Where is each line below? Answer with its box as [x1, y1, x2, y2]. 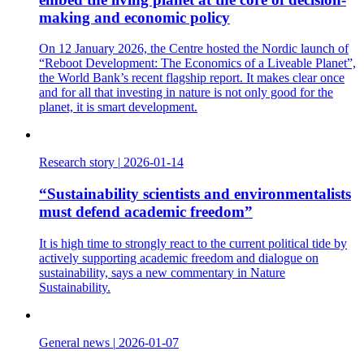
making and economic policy [39, 8, 230, 26]
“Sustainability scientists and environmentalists [39, 185, 351, 203]
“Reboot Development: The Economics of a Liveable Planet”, [39, 56, 356, 71]
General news [39, 335, 110, 349]
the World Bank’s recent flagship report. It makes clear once [39, 71, 344, 85]
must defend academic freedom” [39, 203, 253, 221]
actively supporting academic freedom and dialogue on [39, 250, 318, 265]
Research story [39, 155, 115, 170]
